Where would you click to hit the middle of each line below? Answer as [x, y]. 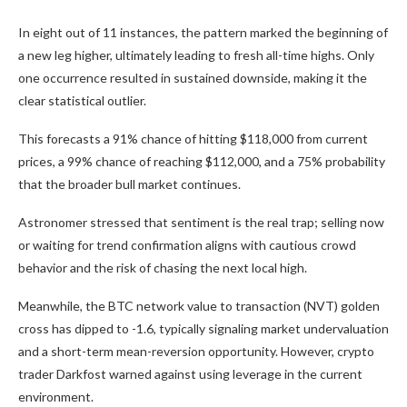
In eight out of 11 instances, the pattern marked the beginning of [203, 32]
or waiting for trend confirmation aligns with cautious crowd [187, 244]
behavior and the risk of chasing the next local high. [163, 267]
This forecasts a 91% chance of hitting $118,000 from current [193, 138]
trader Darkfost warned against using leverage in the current [190, 373]
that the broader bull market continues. [129, 184]
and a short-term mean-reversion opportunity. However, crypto [196, 351]
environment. [56, 396]
